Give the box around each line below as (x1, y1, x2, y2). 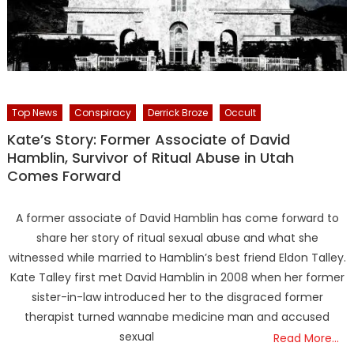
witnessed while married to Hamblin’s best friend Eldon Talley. (8, 249, 346, 265)
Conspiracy (73, 105, 131, 119)
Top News (11, 105, 58, 119)
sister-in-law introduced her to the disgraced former (31, 288, 323, 305)
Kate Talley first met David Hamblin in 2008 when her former (9, 269, 345, 285)
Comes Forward (6, 165, 121, 186)
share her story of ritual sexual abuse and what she (36, 229, 318, 246)
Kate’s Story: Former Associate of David (6, 129, 290, 149)
